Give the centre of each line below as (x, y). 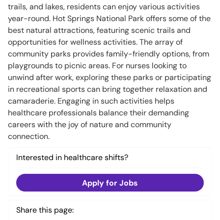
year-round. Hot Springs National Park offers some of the (109, 18)
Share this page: (45, 210)
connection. (29, 136)
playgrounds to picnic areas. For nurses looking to (97, 66)
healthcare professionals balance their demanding (98, 113)
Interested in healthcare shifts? (72, 157)
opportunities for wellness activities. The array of (95, 42)
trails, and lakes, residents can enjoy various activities (104, 7)
